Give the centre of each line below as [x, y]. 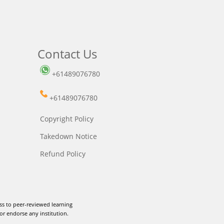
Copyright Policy [66, 118]
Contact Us [67, 53]
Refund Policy [62, 153]
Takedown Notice [68, 136]
